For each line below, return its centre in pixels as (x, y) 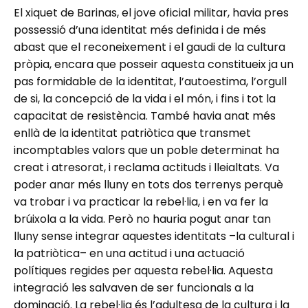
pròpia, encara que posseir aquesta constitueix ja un (154, 65)
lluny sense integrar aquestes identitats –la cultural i (154, 236)
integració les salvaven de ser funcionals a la (134, 288)
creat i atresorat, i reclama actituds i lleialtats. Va (146, 168)
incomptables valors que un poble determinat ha (146, 151)
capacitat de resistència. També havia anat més (145, 116)
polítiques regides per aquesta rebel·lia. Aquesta (143, 271)
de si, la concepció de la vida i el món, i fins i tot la (145, 99)
